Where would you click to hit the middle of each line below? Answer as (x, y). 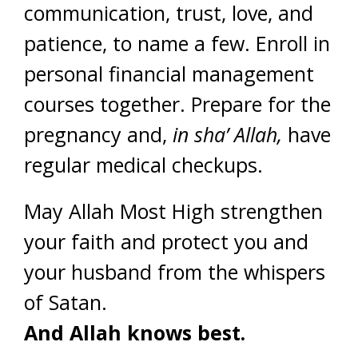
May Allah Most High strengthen (173, 211)
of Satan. (66, 302)
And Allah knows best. (135, 332)
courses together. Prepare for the (177, 104)
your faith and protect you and (166, 241)
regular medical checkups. (143, 165)
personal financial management (169, 74)
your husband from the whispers (175, 272)
